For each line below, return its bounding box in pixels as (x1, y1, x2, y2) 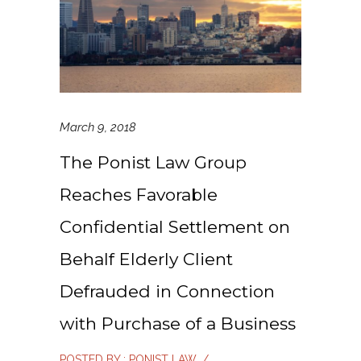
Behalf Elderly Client (60, 249, 233, 269)
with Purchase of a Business (60, 313, 296, 334)
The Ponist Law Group (60, 152, 247, 172)
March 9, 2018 (60, 120, 136, 135)
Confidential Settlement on (60, 217, 290, 237)
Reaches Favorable (60, 185, 218, 205)
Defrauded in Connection (60, 281, 275, 301)
